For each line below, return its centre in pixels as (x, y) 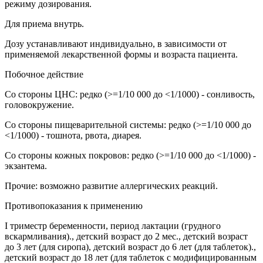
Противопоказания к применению (74, 205)
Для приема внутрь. (44, 23)
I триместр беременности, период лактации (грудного (113, 225)
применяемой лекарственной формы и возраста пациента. (121, 54)
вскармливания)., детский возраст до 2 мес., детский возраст (126, 236)
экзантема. (26, 166)
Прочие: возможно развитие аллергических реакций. (111, 186)
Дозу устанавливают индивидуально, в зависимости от (116, 43)
